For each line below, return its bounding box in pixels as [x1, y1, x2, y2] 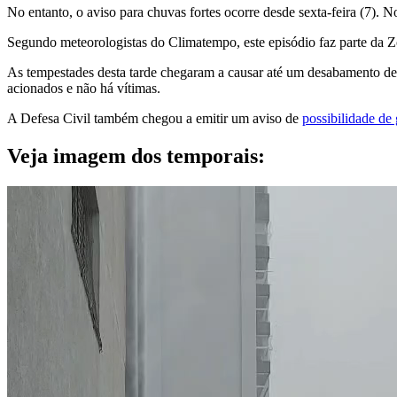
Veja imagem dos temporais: [7, 144, 265, 167]
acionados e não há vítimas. [7, 80, 160, 96]
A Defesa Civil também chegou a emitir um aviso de [7, 110, 302, 126]
